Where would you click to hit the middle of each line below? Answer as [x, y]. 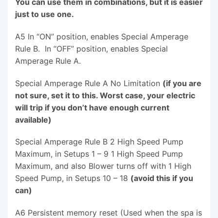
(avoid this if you [162, 178]
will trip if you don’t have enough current [92, 107]
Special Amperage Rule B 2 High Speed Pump [99, 142]
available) [33, 119]
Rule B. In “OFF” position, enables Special [91, 48]
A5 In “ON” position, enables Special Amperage [102, 36]
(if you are [182, 83]
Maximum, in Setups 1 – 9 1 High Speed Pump [99, 154]
